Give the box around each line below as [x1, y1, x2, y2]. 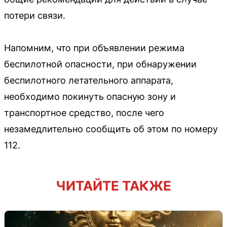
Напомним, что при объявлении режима [4, 42, 184, 53]
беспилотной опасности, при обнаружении [4, 58, 197, 69]
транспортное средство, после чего [4, 107, 164, 118]
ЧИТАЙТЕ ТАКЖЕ [56, 177, 171, 194]
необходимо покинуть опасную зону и [4, 91, 176, 102]
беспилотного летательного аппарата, [4, 74, 173, 86]
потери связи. [4, 10, 65, 21]
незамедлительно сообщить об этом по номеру [4, 123, 218, 134]
